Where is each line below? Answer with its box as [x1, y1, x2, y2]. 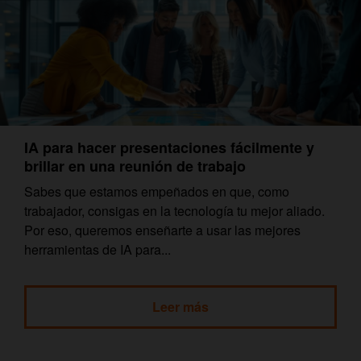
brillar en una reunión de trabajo [24, 155, 246, 176]
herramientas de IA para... [24, 239, 171, 259]
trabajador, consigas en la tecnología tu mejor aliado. [24, 201, 325, 220]
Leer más [152, 297, 209, 316]
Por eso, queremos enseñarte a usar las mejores [24, 220, 301, 239]
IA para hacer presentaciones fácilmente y [24, 136, 314, 158]
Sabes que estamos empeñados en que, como [24, 181, 289, 201]
